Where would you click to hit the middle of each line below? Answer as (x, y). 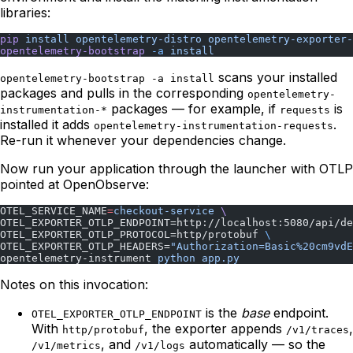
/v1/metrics (66, 345)
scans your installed (276, 77)
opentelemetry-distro (136, 39)
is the (221, 312)
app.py (217, 258)
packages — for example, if (193, 108)
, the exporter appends (215, 328)
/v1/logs (160, 345)
